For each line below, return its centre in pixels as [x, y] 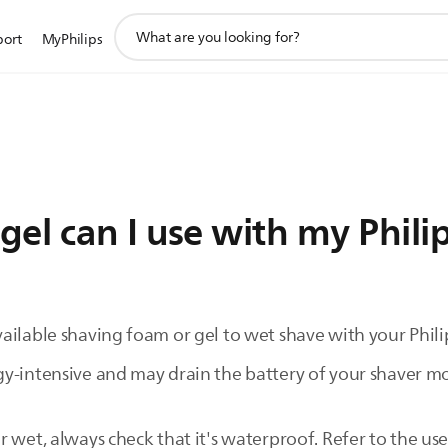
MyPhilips [72, 39]
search [134, 44]
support [139, 22]
